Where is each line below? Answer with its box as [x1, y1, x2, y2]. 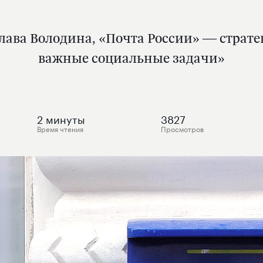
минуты [46, 110, 86, 126]
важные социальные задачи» [38, 49, 225, 67]
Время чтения [37, 123, 84, 134]
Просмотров [160, 123, 204, 134]
